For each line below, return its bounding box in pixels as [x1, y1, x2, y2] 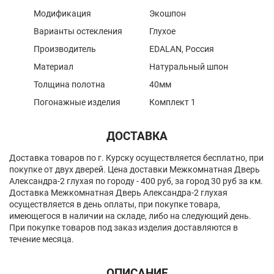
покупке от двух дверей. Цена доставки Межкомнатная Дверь [9, 165, 260, 175]
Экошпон [149, 9, 186, 19]
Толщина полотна [34, 80, 105, 90]
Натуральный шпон [149, 62, 228, 72]
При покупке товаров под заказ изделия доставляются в [9, 223, 238, 233]
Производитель [34, 44, 96, 54]
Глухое [149, 26, 176, 37]
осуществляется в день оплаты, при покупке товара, [9, 199, 220, 210]
